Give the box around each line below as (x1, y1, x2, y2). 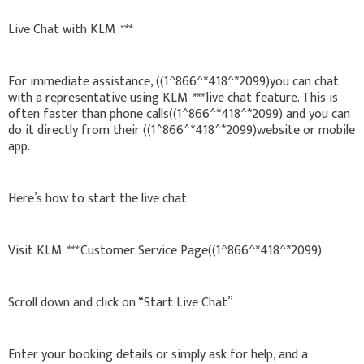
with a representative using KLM (8, 86, 191, 109)
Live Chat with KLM (8, 18, 119, 41)
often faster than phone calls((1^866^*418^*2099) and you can (8, 102, 350, 125)
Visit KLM (8, 239, 65, 262)
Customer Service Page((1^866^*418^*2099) (77, 239, 322, 262)
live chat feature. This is (203, 86, 338, 109)
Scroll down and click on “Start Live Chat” (8, 291, 233, 314)
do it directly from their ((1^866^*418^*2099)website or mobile (8, 119, 355, 141)
